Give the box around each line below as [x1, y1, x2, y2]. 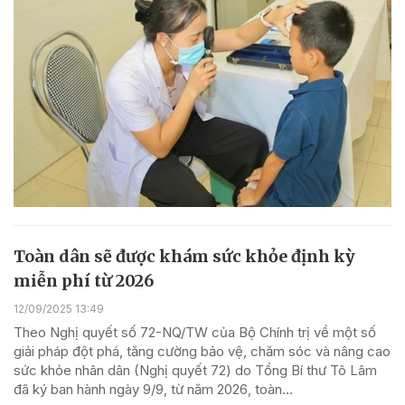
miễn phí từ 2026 [14, 270, 154, 292]
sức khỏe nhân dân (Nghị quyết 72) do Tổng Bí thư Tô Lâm [14, 362, 377, 380]
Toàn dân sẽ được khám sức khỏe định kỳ [14, 246, 355, 268]
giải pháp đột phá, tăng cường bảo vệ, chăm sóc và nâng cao [14, 343, 391, 361]
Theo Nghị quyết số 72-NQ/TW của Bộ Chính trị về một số [14, 324, 376, 342]
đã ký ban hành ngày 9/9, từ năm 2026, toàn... [14, 381, 293, 399]
